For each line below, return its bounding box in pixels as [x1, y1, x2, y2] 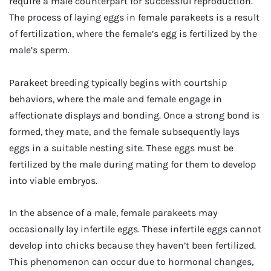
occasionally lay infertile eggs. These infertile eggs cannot [9, 223, 261, 235]
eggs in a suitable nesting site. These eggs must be [9, 142, 233, 154]
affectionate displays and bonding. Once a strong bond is [9, 109, 260, 121]
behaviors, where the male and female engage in [9, 93, 222, 105]
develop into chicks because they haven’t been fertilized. [9, 239, 256, 251]
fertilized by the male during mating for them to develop [9, 158, 256, 170]
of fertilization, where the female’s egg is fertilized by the [9, 28, 257, 40]
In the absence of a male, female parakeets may [9, 206, 217, 218]
